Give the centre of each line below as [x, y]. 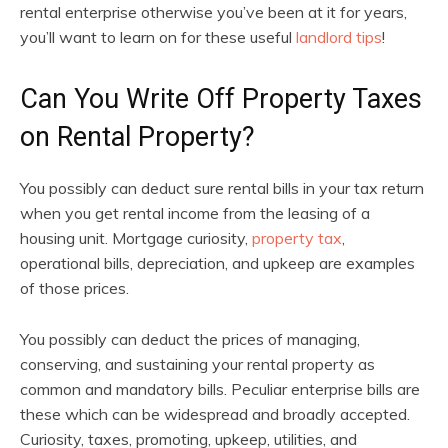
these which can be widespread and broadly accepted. [215, 413]
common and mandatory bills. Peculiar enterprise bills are [220, 388]
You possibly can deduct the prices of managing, [190, 338]
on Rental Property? [137, 136]
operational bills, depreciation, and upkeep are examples [217, 262]
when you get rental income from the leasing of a [195, 212]
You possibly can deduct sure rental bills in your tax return [222, 187]
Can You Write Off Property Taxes [221, 98]
